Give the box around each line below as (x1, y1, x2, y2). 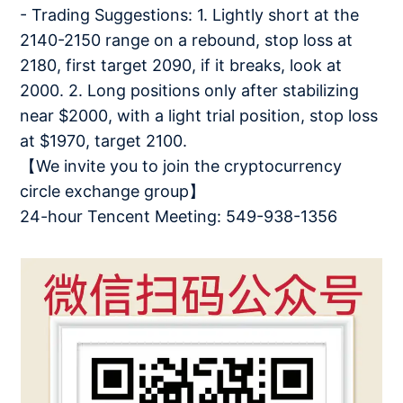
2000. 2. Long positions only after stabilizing (20, 81, 360, 100)
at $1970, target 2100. (20, 131, 188, 150)
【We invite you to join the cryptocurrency (20, 157, 343, 175)
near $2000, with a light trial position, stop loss (20, 106, 379, 125)
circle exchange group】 (20, 182, 206, 201)
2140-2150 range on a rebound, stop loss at (20, 31, 354, 49)
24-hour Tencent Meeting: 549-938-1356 (20, 207, 338, 226)
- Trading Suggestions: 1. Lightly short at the (20, 5, 360, 24)
